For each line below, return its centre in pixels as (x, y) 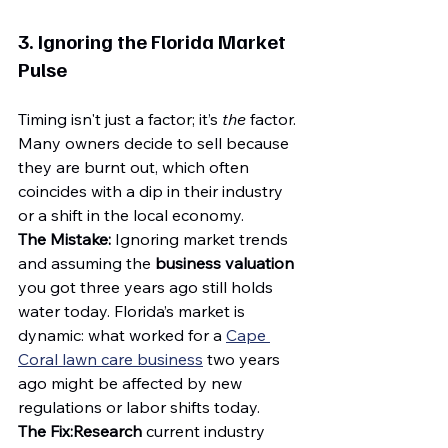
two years (243, 359)
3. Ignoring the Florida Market (154, 41)
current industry (205, 431)
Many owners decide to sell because (155, 143)
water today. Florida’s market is (133, 311)
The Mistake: (64, 239)
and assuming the (86, 263)
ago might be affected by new (132, 383)
